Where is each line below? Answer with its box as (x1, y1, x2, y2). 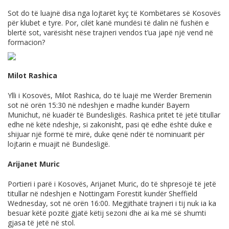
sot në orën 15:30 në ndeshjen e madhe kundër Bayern (8, 100, 190, 110)
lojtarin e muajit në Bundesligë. (8, 139, 110, 149)
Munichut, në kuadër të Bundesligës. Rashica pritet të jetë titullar (8, 110, 220, 120)
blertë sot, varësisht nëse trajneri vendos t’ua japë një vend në (8, 28, 213, 38)
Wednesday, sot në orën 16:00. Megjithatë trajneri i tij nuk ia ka (8, 198, 216, 209)
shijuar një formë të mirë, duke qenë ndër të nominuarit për (8, 129, 204, 140)
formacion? (8, 37, 45, 48)
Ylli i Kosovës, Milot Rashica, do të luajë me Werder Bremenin (8, 90, 212, 101)
